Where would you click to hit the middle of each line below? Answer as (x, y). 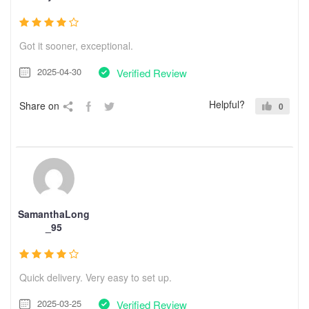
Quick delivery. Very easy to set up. (96, 277)
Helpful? (227, 104)
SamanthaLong (54, 213)
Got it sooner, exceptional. (76, 45)
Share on (39, 105)
